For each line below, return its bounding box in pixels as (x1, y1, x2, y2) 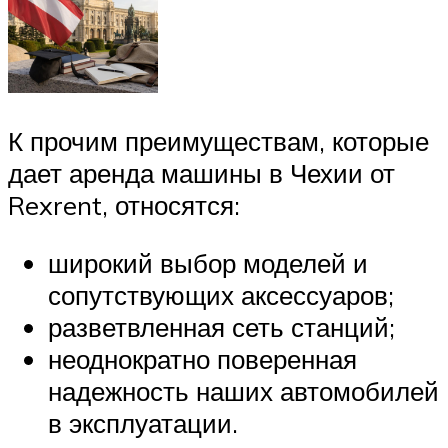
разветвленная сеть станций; (48, 310, 395, 343)
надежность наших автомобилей (48, 374, 439, 407)
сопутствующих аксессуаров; (48, 278, 394, 311)
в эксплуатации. (48, 406, 238, 439)
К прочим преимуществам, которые (8, 124, 429, 157)
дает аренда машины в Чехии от (8, 156, 395, 189)
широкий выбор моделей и (48, 246, 368, 279)
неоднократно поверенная (48, 342, 357, 375)
